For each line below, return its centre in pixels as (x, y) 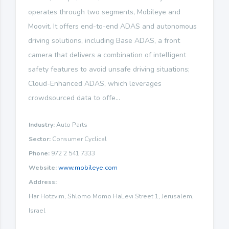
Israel (37, 210)
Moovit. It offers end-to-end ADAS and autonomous (112, 26)
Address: (43, 182)
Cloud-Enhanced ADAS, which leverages (95, 83)
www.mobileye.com (88, 167)
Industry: (42, 124)
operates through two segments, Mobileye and (104, 12)
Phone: (39, 153)
